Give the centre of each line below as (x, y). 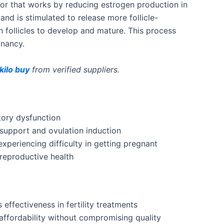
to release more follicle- (111, 18)
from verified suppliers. (74, 69)
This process (152, 31)
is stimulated (41, 18)
